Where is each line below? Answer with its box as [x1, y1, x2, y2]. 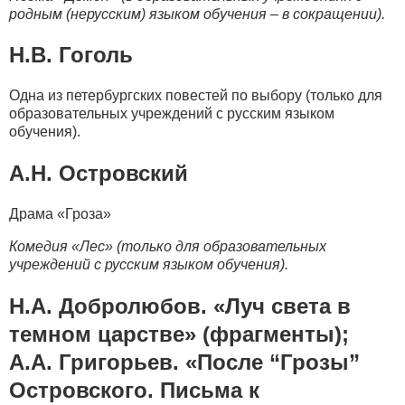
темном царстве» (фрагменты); [9, 322, 349, 347]
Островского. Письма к [9, 378, 259, 403]
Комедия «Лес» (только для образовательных [9, 239, 326, 255]
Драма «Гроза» [9, 206, 111, 222]
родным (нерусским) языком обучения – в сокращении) [9, 5, 381, 22]
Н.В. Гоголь [9, 42, 133, 68]
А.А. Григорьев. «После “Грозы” [9, 350, 360, 375]
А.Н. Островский [9, 161, 188, 186]
